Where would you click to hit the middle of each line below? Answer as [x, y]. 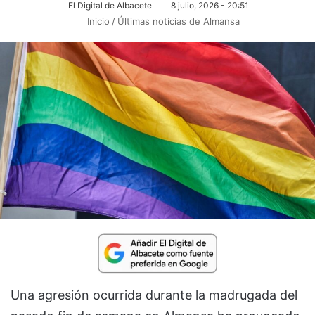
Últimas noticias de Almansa [179, 21]
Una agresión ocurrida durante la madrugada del [154, 295]
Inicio [97, 21]
